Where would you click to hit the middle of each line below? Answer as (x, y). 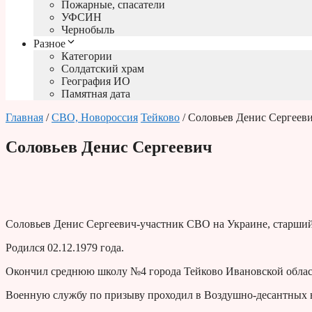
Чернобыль (88, 30)
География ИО (96, 81)
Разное (49, 44)
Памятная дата (96, 94)
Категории (87, 56)
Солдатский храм (103, 69)
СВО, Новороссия (95, 118)
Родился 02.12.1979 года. (65, 248)
